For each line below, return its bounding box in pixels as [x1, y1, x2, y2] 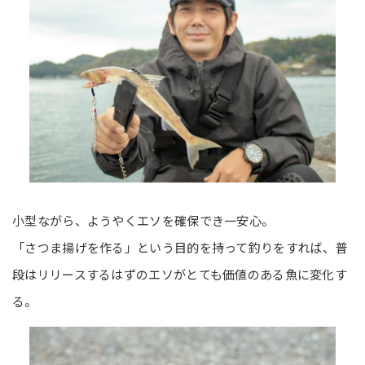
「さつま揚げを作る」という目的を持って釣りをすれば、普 [12, 238, 349, 256]
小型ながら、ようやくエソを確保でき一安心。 [12, 211, 275, 229]
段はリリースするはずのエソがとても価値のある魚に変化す [12, 265, 348, 283]
